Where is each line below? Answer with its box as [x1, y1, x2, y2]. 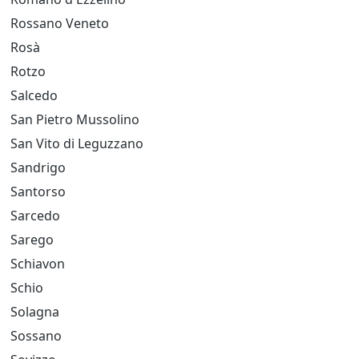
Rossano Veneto [10, 14, 109, 32]
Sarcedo [10, 207, 60, 224]
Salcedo [10, 87, 58, 104]
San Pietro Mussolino [10, 111, 139, 128]
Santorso [10, 183, 66, 200]
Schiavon [10, 255, 65, 272]
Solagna [10, 303, 59, 321]
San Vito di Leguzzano [10, 135, 143, 152]
